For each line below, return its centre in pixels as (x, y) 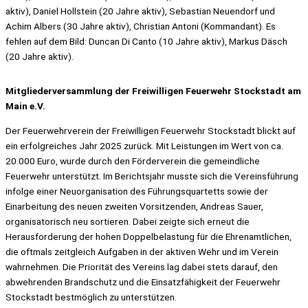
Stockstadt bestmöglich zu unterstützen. (91, 297)
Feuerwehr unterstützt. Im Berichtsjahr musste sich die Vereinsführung (152, 176)
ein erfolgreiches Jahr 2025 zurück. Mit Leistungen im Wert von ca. (144, 145)
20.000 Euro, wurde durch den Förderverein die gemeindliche (133, 161)
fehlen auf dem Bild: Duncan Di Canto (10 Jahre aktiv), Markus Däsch (146, 42)
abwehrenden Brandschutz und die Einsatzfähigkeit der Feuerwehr (143, 282)
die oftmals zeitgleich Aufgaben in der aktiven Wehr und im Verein (142, 251)
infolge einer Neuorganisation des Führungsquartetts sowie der (137, 191)
